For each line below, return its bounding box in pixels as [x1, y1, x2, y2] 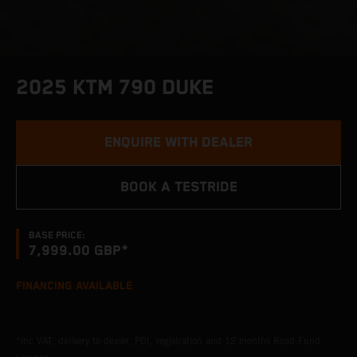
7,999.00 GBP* [29, 243, 128, 259]
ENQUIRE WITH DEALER [104, 135, 253, 151]
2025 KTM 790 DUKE [16, 76, 214, 100]
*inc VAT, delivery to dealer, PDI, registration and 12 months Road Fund [16, 335, 320, 347]
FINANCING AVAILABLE [16, 280, 132, 292]
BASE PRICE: [29, 229, 85, 241]
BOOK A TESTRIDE [120, 179, 237, 195]
